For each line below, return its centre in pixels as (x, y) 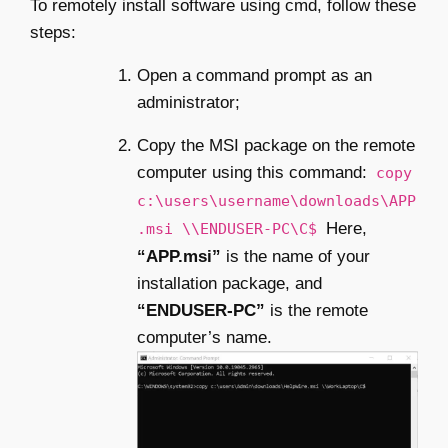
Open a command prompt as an (254, 75)
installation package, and (229, 283)
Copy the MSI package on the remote (276, 145)
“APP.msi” (179, 256)
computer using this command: (252, 172)
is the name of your (295, 256)
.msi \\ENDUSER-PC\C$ (231, 228)
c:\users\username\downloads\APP (276, 200)
